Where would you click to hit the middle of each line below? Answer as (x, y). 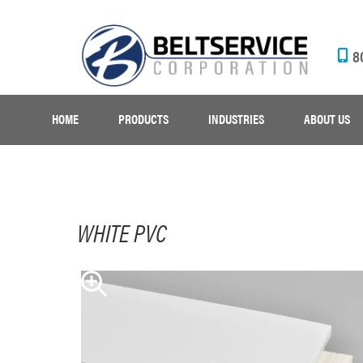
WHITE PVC (121, 233)
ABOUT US (327, 119)
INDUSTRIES (237, 119)
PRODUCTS (144, 119)
